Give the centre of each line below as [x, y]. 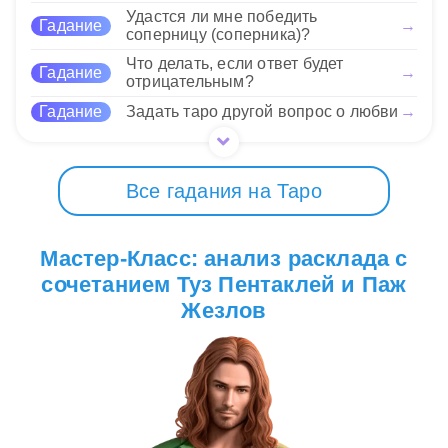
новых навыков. [93, 15]
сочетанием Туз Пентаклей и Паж [224, 285]
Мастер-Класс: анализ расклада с [224, 259]
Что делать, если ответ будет [235, 64]
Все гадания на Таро [224, 191]
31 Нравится [105, 64]
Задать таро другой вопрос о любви [262, 112]
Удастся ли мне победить [222, 17]
